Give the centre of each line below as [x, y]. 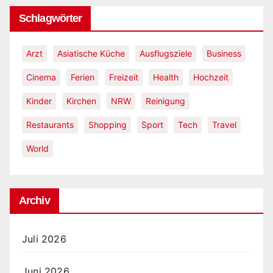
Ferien [83, 77]
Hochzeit [211, 77]
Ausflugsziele [166, 54]
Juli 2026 [44, 239]
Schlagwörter [51, 19]
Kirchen [81, 101]
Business [224, 54]
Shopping [108, 125]
